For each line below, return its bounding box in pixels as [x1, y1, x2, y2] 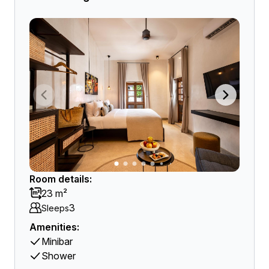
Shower [41, 250, 76, 262]
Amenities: [29, 221, 79, 233]
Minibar [41, 235, 73, 247]
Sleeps [41, 202, 69, 213]
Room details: [29, 173, 92, 185]
